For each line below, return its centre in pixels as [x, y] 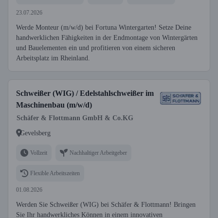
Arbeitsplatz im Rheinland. [53, 58]
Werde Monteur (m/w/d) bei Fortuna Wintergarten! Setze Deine [104, 27]
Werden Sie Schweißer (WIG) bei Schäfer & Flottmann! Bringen [106, 205]
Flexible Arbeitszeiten [55, 173]
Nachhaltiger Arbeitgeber [98, 153]
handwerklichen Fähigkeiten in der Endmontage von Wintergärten [107, 38]
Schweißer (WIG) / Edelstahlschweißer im [85, 93]
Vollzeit [39, 153]
